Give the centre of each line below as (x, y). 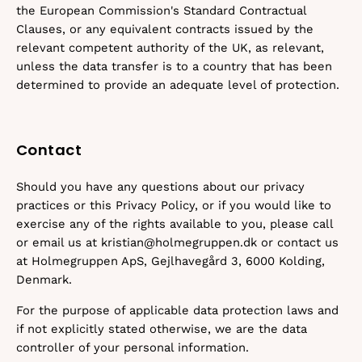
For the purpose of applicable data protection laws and (177, 310)
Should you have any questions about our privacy (160, 187)
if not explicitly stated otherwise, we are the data (162, 329)
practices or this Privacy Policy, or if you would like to (174, 205)
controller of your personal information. (133, 347)
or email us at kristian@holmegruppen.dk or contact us (177, 242)
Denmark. (44, 280)
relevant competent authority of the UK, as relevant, (170, 48)
